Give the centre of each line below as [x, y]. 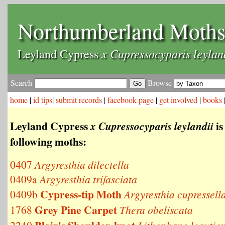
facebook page [131, 100]
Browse [160, 83]
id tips [43, 100]
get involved [178, 100]
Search [22, 83]
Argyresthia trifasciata [88, 179]
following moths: [48, 141]
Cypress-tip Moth [81, 194]
